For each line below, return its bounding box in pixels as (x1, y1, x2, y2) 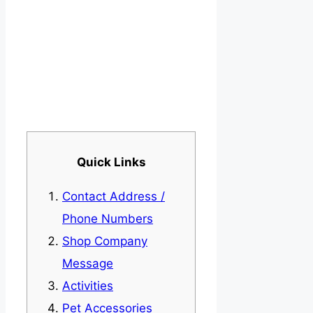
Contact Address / (62, 189, 165, 204)
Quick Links (76, 155, 146, 170)
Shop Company (62, 234, 147, 249)
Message (62, 256, 113, 271)
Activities (62, 279, 113, 293)
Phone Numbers (62, 212, 153, 226)
